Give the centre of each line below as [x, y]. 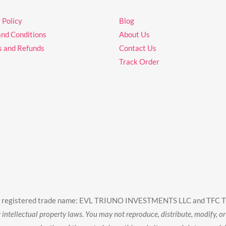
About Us [134, 34]
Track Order [139, 61]
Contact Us [138, 48]
